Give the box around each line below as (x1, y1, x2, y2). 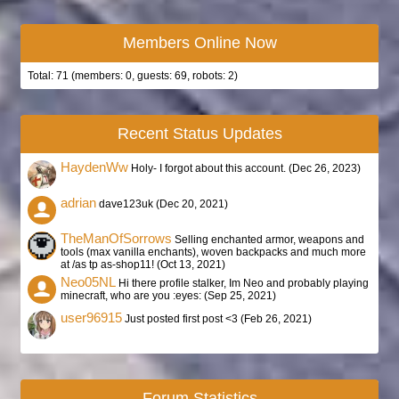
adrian (61, 196, 96, 210)
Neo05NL (61, 275, 116, 289)
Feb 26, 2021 (244, 313, 308, 325)
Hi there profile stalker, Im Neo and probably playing (118, 277, 369, 289)
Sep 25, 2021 (208, 289, 273, 302)
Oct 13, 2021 (160, 258, 222, 271)
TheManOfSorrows (61, 232, 172, 246)
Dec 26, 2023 (292, 162, 357, 175)
